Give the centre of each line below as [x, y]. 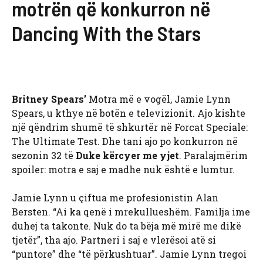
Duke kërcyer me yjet [127, 156]
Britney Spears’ [49, 99]
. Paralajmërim [213, 156]
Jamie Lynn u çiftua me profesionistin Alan [115, 198]
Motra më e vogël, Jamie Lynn [159, 99]
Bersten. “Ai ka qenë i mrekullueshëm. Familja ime [131, 212]
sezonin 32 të [44, 156]
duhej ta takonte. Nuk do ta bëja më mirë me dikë [127, 226]
